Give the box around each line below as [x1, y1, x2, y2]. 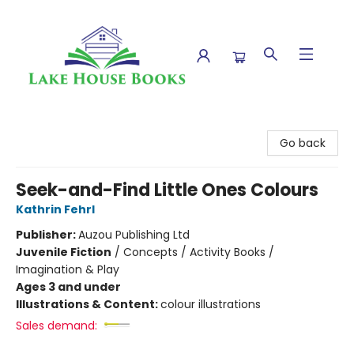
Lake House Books [12, 118, 108, 134]
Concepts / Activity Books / [123, 244, 274, 260]
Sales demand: [16, 318, 97, 333]
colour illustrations [160, 296, 261, 312]
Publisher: [16, 227, 78, 243]
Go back [280, 135, 326, 151]
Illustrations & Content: [16, 296, 160, 312]
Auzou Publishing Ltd [78, 227, 190, 243]
